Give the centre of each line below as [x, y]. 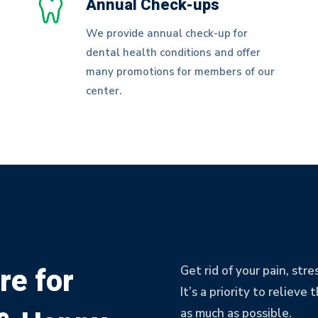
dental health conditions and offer [174, 53]
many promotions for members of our [181, 72]
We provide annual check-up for [167, 33]
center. [104, 91]
